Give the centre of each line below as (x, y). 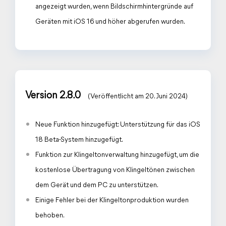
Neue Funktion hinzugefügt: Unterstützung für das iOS (118, 125)
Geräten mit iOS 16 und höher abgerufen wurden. (110, 22)
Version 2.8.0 (54, 96)
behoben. (50, 216)
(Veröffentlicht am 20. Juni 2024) (138, 97)
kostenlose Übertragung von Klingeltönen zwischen (115, 170)
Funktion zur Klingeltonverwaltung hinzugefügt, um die (117, 155)
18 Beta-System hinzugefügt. (79, 140)
